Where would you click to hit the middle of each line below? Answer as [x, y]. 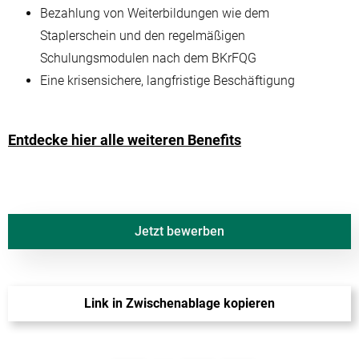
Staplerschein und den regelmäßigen [143, 35]
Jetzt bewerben [179, 231]
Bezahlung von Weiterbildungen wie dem [155, 13]
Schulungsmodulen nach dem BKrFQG [148, 58]
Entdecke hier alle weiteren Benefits [125, 139]
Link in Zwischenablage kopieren [179, 303]
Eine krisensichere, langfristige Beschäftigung [167, 80]
